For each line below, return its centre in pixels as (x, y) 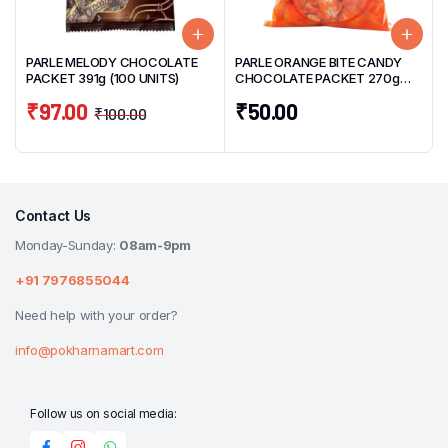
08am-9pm (155, 245)
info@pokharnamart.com (89, 350)
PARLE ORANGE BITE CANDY (319, 62)
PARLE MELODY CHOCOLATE (112, 62)
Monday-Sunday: (67, 245)
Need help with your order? (96, 315)
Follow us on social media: (103, 414)
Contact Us (53, 216)
